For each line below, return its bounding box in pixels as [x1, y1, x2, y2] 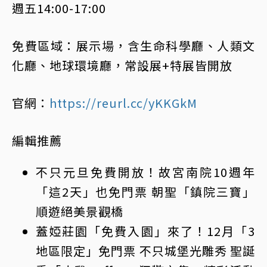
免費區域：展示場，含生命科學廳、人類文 [12, 37, 255, 55]
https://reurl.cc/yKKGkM [49, 94, 197, 112]
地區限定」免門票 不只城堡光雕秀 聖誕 [36, 242, 255, 260]
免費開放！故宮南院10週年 [90, 163, 256, 181]
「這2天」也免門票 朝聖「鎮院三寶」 [36, 183, 255, 201]
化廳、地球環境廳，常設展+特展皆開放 [12, 57, 232, 74]
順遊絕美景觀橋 [36, 203, 123, 221]
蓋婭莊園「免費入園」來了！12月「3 [36, 222, 255, 240]
